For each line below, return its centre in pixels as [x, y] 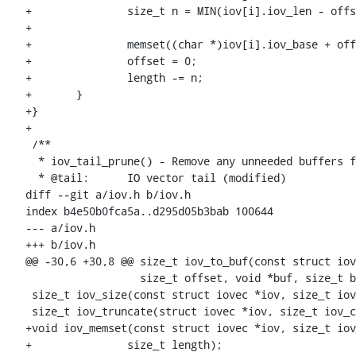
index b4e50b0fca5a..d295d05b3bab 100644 [149, 211]
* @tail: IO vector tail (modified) [32, 178]
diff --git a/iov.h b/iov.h [108, 195]
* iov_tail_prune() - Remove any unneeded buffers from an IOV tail [32, 161]
